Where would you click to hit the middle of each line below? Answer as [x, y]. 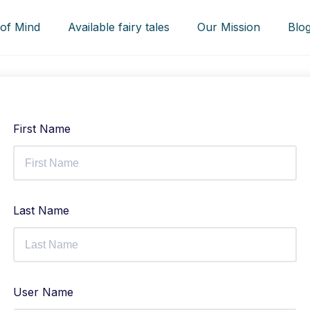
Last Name [41, 210]
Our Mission [229, 27]
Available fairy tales [119, 27]
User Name [43, 292]
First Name [42, 129]
